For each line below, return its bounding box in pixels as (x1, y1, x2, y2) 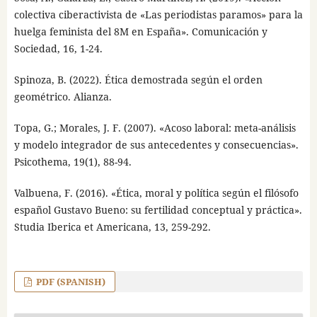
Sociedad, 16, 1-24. (13, 42, 103, 56)
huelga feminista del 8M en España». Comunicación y (13, 25, 267, 39)
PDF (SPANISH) (34, 275, 106, 289)
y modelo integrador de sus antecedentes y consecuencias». (13, 138, 299, 152)
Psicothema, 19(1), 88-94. (13, 155, 132, 169)
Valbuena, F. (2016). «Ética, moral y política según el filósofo (13, 186, 299, 200)
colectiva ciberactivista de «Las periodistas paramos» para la (13, 8, 303, 22)
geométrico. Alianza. (13, 90, 112, 104)
